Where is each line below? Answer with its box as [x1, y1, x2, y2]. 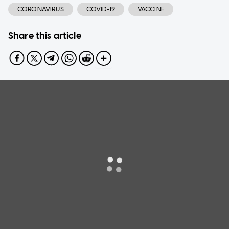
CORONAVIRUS [17, 5, 64, 13]
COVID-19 [86, 5, 115, 13]
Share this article [8, 30, 81, 41]
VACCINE [137, 5, 164, 13]
